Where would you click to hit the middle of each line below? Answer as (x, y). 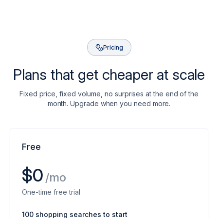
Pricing (113, 47)
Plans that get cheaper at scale (109, 74)
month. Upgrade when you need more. (109, 103)
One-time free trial (51, 192)
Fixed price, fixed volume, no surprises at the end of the (109, 94)
